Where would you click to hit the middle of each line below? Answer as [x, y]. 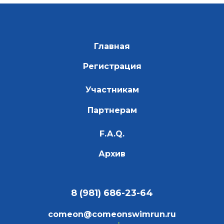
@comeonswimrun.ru [130, 214]
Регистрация [112, 66]
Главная [112, 46]
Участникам [112, 90]
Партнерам [112, 110]
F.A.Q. [112, 133]
